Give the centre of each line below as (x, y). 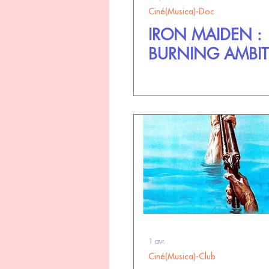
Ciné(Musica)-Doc (181, 11)
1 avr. (157, 241)
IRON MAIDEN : (205, 35)
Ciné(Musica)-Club (182, 256)
